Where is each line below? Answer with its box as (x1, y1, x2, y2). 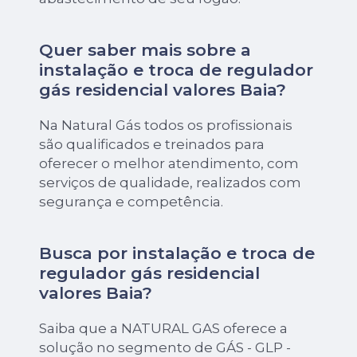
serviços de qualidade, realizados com (39, 175, 302, 191)
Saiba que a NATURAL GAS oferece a (39, 320, 288, 337)
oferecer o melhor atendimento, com (39, 155, 300, 172)
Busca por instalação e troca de (39, 243, 316, 264)
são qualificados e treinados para (39, 136, 265, 153)
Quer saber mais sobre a (39, 40, 252, 61)
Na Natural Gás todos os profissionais (39, 117, 293, 134)
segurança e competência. (39, 194, 224, 210)
